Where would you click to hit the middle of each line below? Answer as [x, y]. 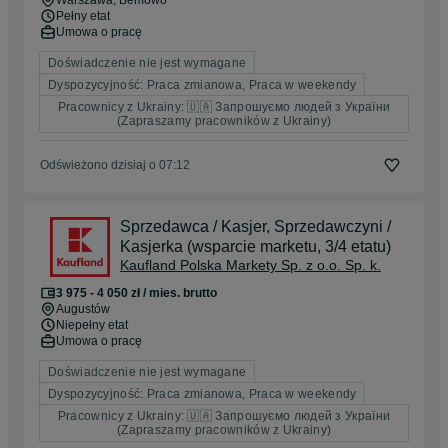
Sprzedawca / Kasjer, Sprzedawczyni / [255, 227]
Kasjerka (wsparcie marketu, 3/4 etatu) [255, 247]
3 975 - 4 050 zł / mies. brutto [136, 293]
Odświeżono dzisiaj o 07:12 [115, 165]
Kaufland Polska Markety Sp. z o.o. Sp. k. [250, 265]
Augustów [83, 309]
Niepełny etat [92, 325]
